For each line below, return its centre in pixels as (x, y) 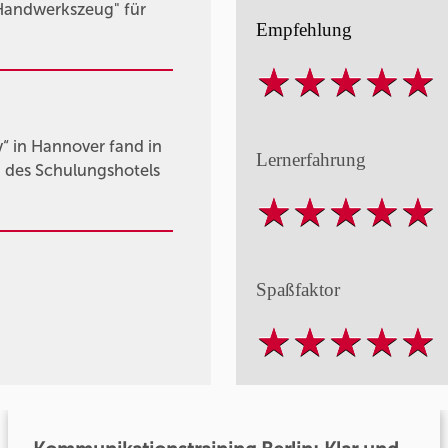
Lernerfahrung (310, 159)
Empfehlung (303, 29)
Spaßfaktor (297, 289)
